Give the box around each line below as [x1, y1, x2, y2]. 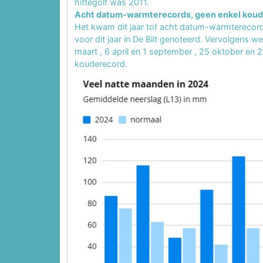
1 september [143, 46, 194, 57]
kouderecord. [75, 59, 127, 69]
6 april [104, 46, 131, 57]
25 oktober [199, 46, 245, 57]
